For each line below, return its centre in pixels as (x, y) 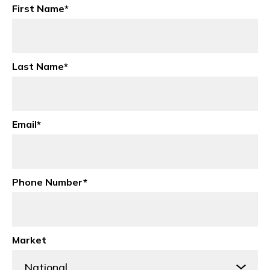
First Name (38, 8)
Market (29, 240)
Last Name (38, 66)
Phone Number (48, 182)
